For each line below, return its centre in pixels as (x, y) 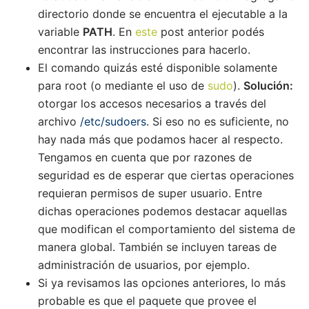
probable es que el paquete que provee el (147, 300)
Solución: (268, 85)
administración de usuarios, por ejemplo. (144, 265)
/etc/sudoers (113, 121)
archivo (59, 121)
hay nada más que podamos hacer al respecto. (160, 139)
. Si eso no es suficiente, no (218, 121)
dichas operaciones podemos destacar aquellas (162, 211)
